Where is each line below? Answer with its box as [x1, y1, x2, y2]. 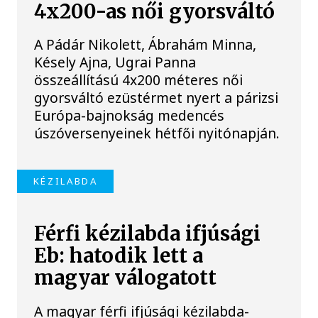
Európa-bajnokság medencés [34, 105, 225, 125]
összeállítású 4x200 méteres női [34, 70, 243, 89]
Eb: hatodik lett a [34, 243, 204, 269]
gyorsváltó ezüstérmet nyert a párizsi [34, 87, 279, 107]
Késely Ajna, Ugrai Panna [34, 52, 197, 72]
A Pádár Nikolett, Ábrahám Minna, [34, 34, 257, 54]
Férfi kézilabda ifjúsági [34, 221, 261, 247]
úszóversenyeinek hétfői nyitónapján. [34, 123, 280, 143]
